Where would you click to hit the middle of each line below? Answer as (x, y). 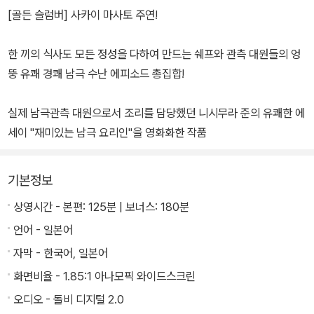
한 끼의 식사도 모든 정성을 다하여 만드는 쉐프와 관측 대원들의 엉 (154, 54)
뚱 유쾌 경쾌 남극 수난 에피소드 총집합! (96, 74)
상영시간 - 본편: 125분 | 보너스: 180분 (101, 207)
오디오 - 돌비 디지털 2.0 (69, 300)
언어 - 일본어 (43, 230)
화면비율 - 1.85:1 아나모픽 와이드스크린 (104, 277)
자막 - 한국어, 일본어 (61, 253)
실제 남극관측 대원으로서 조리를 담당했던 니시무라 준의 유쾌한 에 (156, 113)
